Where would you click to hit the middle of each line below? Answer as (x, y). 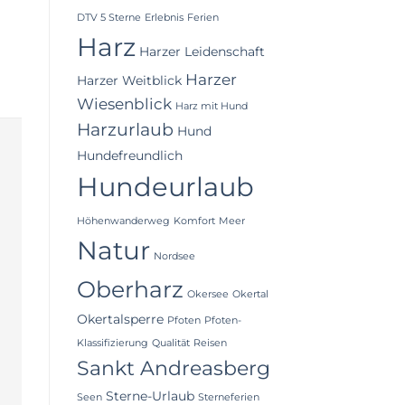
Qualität (170, 344)
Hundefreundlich (129, 156)
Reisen (210, 344)
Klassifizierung (112, 344)
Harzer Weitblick (129, 81)
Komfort (194, 221)
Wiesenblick (124, 104)
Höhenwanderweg (123, 221)
